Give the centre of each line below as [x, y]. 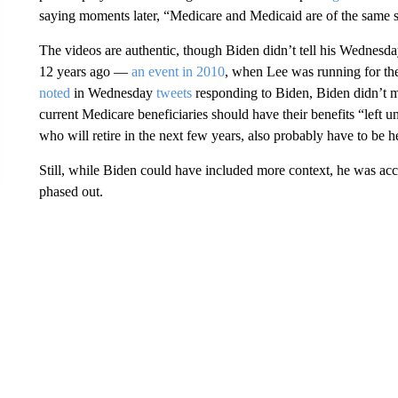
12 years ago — [85, 71]
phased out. [71, 191]
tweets [174, 92]
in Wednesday [113, 92]
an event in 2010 [178, 71]
